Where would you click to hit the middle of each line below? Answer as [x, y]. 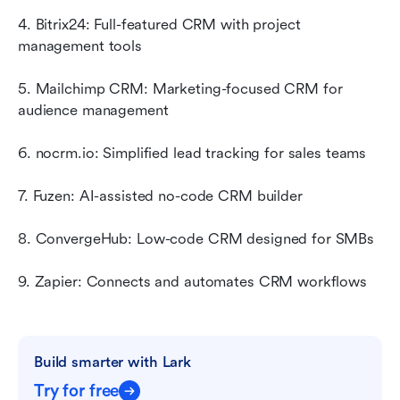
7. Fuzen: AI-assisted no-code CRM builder [160, 196]
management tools [80, 46]
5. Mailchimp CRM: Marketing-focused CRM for [180, 88]
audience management [93, 110]
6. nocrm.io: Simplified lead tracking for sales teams [192, 153]
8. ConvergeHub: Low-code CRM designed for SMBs [196, 238]
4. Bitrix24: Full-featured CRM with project [159, 24]
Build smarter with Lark [113, 362]
